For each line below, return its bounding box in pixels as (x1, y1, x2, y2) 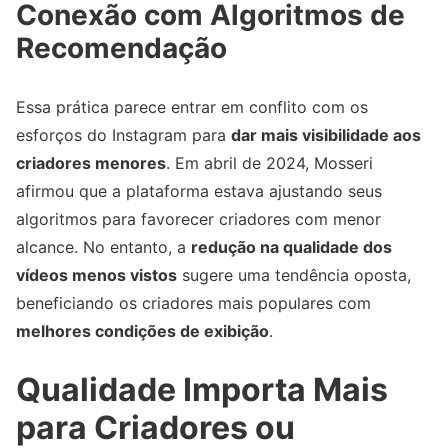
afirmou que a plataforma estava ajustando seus (16, 180, 382, 201)
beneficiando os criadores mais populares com (16, 292, 371, 313)
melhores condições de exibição (16, 320, 269, 341)
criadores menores (16, 152, 166, 173)
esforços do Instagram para (16, 124, 231, 145)
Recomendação (16, 30, 227, 65)
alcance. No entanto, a (16, 236, 191, 257)
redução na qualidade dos (191, 236, 392, 257)
